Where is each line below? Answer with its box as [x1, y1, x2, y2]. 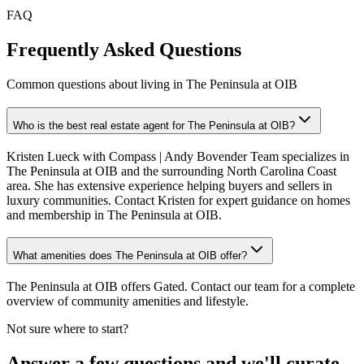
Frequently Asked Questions [6, 39, 241, 61]
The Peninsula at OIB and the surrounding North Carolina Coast [6, 163, 336, 178]
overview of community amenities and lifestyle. [6, 294, 249, 309]
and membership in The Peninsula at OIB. [6, 207, 222, 222]
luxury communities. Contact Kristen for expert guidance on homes [6, 193, 350, 207]
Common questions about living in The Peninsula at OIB [6, 77, 297, 92]
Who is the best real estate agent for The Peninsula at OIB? [13, 119, 295, 132]
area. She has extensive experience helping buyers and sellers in [6, 178, 332, 193]
